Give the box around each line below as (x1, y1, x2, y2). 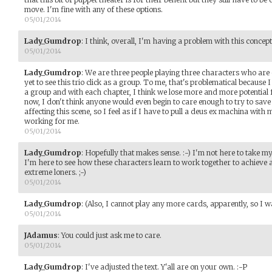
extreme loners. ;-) (24, 168, 86, 177)
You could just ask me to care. (61, 231, 161, 240)
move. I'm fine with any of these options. (24, 5, 163, 14)
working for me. (24, 117, 80, 126)
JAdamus (24, 231, 58, 240)
